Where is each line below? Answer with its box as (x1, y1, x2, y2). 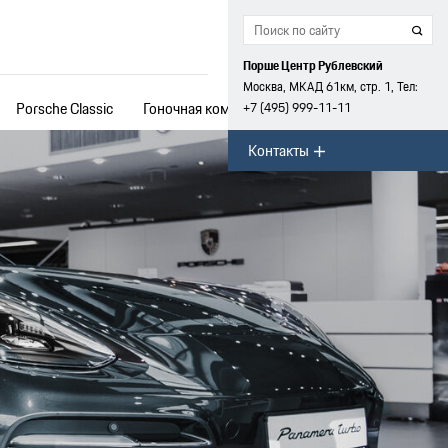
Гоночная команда (143, 96, 261, 121)
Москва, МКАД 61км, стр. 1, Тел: (243, 76, 418, 97)
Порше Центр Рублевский (243, 55, 383, 76)
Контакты (248, 137, 309, 163)
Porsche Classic (16, 96, 114, 121)
